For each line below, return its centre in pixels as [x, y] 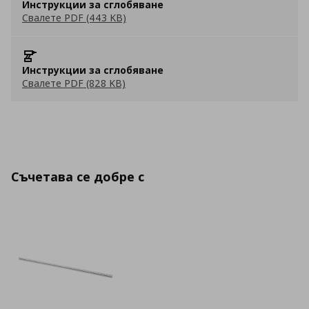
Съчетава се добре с [78, 177]
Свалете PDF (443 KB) [74, 18]
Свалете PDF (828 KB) [74, 83]
